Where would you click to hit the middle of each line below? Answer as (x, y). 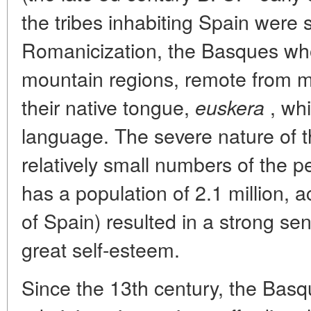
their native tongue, (108, 107)
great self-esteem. (101, 249)
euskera (230, 107)
